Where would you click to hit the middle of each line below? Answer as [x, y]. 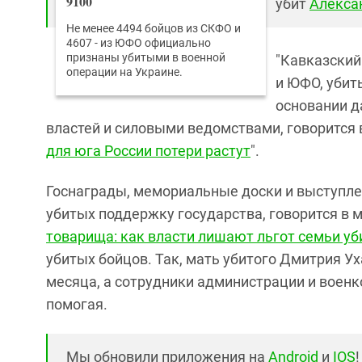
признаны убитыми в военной [146, 58]
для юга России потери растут [148, 151]
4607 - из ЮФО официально [139, 43]
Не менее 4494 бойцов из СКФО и [154, 29]
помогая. [77, 305]
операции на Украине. [124, 72]
